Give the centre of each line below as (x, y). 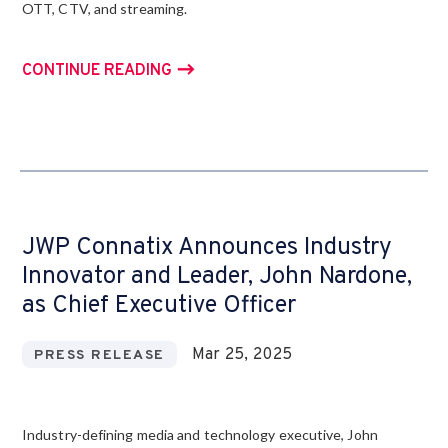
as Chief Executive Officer (159, 306)
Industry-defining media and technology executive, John (200, 434)
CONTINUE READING (97, 71)
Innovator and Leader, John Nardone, (217, 277)
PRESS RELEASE (99, 355)
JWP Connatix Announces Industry (207, 248)
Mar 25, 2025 (242, 354)
